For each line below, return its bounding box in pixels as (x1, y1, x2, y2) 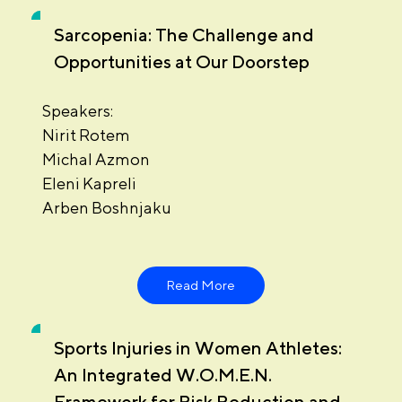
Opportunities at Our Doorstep (53, 50, 310, 72)
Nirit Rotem (41, 125, 130, 144)
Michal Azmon (41, 149, 150, 169)
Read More (166, 277, 236, 293)
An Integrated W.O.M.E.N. (53, 364, 272, 386)
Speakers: (41, 100, 113, 120)
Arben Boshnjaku (41, 197, 171, 217)
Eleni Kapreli (41, 173, 136, 193)
